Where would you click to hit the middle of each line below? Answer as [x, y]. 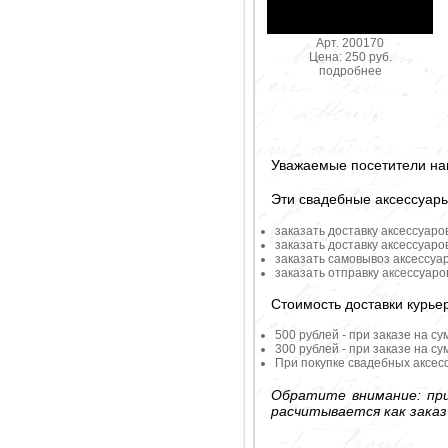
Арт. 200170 [350, 43]
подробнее [350, 71]
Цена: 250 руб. [350, 57]
